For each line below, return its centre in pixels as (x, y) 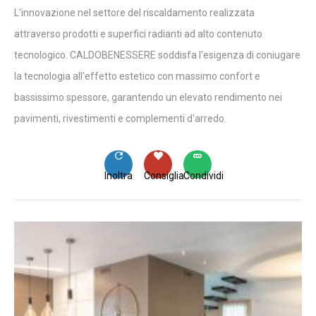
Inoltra (119, 175)
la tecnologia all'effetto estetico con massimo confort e (137, 76)
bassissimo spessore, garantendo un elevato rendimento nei (148, 97)
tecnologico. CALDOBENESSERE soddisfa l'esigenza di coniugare (157, 55)
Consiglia (164, 175)
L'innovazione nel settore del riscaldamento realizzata (134, 12)
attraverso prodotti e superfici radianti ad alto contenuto (138, 34)
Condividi (203, 175)
